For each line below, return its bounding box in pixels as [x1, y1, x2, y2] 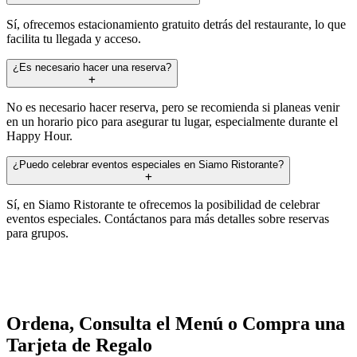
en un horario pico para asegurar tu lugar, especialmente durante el [6, 114, 338, 128]
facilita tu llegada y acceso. [6, 31, 141, 45]
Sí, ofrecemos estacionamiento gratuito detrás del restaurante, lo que [6, 17, 346, 31]
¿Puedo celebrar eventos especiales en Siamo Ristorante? [13, 158, 284, 171]
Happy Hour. [6, 128, 73, 143]
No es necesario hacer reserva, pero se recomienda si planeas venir [6, 100, 339, 114]
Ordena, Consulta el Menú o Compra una [6, 313, 345, 335]
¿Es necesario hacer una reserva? [13, 61, 171, 73]
